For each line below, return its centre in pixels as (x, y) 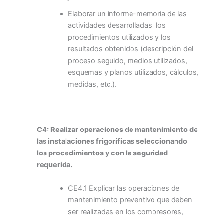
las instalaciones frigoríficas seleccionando (112, 142)
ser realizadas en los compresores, (125, 211)
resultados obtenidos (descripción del (130, 49)
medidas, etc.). (92, 84)
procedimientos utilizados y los (119, 37)
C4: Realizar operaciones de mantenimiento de (117, 130)
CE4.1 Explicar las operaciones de (123, 188)
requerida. (55, 165)
